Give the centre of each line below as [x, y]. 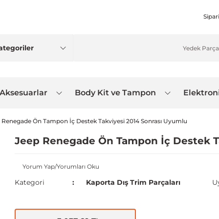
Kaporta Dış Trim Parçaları [133, 182]
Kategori [30, 182]
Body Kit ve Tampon [115, 93]
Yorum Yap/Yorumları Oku [61, 166]
